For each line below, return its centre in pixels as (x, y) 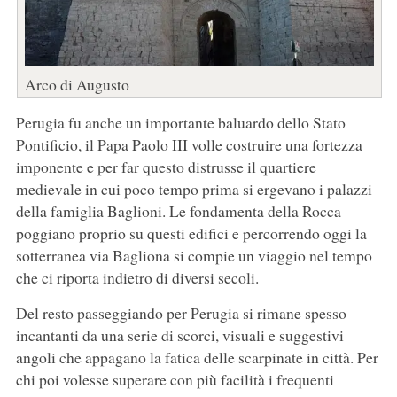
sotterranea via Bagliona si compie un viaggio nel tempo (194, 256)
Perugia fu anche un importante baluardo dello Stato (180, 123)
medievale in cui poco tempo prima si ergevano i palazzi (194, 189)
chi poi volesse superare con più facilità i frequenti (175, 380)
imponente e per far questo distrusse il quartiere (166, 167)
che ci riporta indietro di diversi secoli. (137, 278)
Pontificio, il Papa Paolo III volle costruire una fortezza (189, 145)
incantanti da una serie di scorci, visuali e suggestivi (179, 335)
